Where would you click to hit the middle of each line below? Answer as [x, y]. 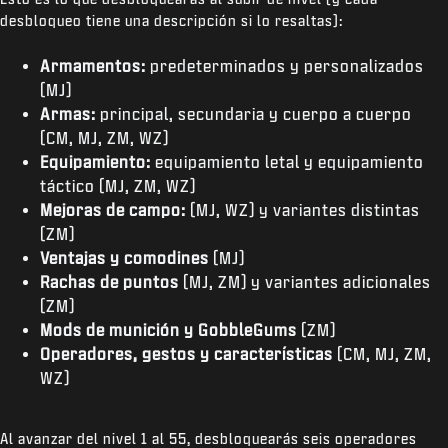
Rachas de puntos [109, 281]
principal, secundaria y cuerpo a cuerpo [254, 113]
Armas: [68, 113]
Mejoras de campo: [113, 209]
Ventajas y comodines [126, 257]
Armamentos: [93, 65]
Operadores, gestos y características [186, 353]
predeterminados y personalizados [285, 65]
